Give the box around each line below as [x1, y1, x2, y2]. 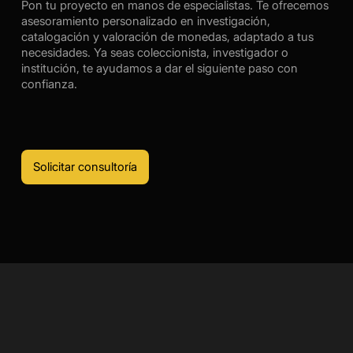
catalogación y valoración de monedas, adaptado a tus [20, 29, 314, 45]
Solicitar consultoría [32, 158, 137, 174]
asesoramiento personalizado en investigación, [20, 13, 270, 29]
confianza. [20, 76, 77, 92]
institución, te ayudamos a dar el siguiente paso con [20, 61, 298, 76]
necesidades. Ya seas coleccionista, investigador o [20, 45, 288, 61]
